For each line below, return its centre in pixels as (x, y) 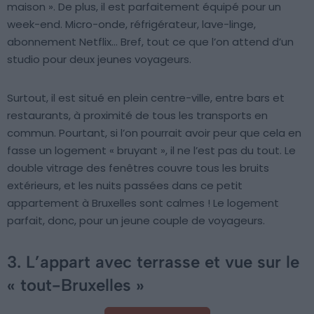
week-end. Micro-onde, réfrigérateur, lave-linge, (131, 25)
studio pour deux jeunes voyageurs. (99, 60)
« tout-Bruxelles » (76, 285)
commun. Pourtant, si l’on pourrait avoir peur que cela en (154, 133)
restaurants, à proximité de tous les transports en (137, 116)
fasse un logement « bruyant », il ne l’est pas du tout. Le (151, 151)
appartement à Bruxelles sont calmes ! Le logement (143, 203)
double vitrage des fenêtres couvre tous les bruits (138, 168)
